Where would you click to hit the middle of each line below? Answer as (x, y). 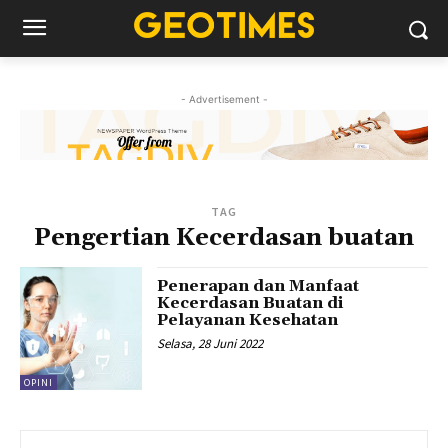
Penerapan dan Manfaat (258, 286)
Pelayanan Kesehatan (248, 320)
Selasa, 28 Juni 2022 (210, 344)
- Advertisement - (224, 99)
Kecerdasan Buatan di (250, 303)
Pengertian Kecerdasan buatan (224, 238)
